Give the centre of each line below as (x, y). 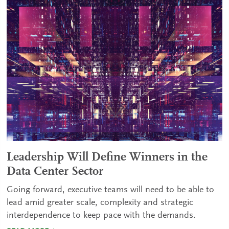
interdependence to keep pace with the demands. (101, 215)
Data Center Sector (55, 171)
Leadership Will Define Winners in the (107, 157)
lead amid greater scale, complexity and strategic (100, 203)
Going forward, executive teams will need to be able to (111, 190)
